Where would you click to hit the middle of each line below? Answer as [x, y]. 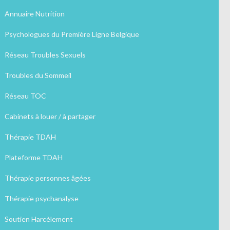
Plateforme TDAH [33, 158]
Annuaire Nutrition [34, 14]
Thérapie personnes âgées [47, 178]
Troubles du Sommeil [38, 75]
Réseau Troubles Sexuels [45, 55]
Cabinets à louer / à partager [50, 117]
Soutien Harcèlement [39, 219]
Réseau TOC [25, 96]
